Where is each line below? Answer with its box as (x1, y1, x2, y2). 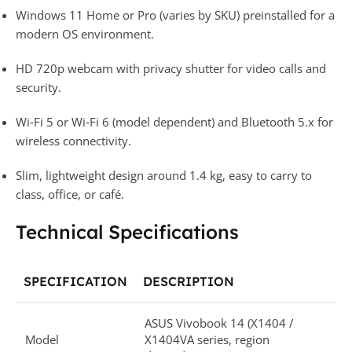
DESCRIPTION (143, 273, 234, 289)
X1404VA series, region (145, 331, 269, 347)
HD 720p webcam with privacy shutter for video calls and (16, 60, 326, 76)
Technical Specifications (16, 219, 239, 244)
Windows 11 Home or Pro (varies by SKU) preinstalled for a (16, 6, 335, 23)
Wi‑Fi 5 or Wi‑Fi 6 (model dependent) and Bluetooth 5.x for (16, 113, 333, 130)
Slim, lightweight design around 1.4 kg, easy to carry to (16, 167, 312, 183)
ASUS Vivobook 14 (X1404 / (145, 314, 294, 331)
